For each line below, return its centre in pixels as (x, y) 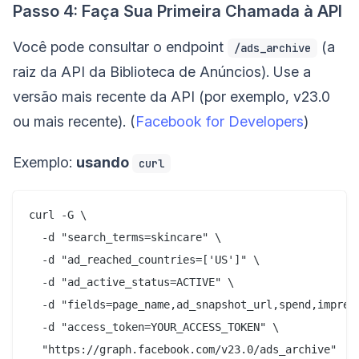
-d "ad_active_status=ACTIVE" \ (131, 282)
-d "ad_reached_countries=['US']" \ (144, 260)
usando (104, 163)
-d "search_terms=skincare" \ (125, 238)
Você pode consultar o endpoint (120, 47)
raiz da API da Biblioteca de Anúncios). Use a (162, 72)
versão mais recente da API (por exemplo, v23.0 (171, 97)
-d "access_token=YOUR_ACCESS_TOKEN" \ (154, 327)
